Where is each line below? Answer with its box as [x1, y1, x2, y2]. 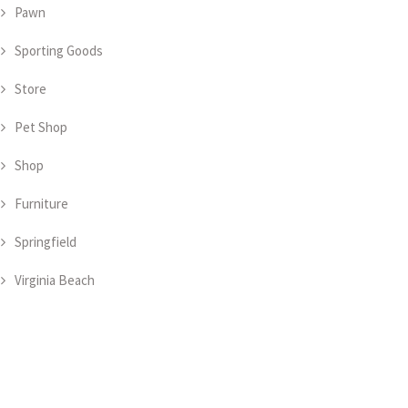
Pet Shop [15, 118, 67, 136]
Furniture [15, 195, 68, 212]
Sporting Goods [15, 42, 103, 59]
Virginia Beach [15, 271, 95, 289]
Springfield [15, 233, 76, 250]
